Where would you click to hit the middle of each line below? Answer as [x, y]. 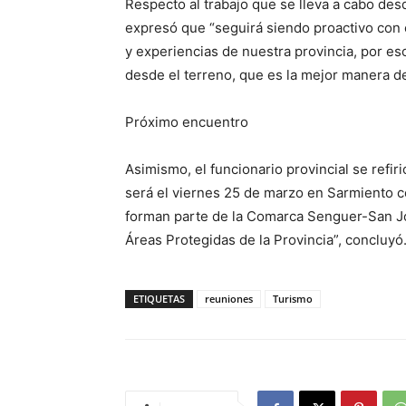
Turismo [293, 299]
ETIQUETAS [159, 299]
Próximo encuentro [187, 122]
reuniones [229, 299]
